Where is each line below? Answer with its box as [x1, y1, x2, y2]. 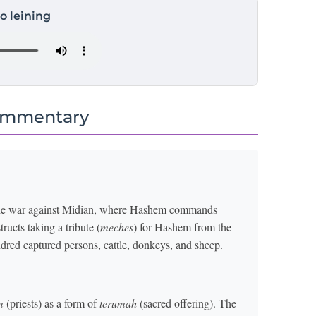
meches [100, 219, 133, 234]
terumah [99, 295, 137, 310]
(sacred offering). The [137, 295, 236, 310]
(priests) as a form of [4, 295, 99, 310]
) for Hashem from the [133, 219, 231, 234]
